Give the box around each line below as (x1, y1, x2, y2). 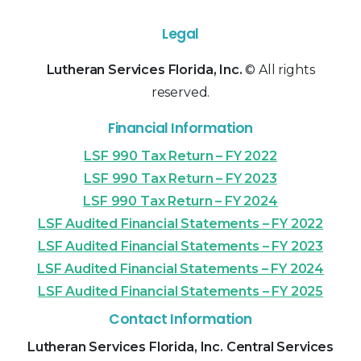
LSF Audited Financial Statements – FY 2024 (36, 261, 325, 277)
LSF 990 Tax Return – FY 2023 (84, 171, 277, 187)
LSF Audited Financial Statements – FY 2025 (37, 284, 324, 300)
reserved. (151, 85, 210, 101)
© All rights (242, 62, 315, 78)
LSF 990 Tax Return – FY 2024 (83, 193, 278, 210)
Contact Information (109, 309, 252, 330)
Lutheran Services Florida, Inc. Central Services (27, 339, 334, 355)
